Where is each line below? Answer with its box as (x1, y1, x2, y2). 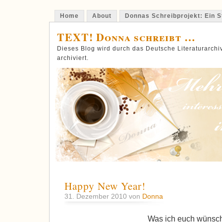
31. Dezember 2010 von (64, 192, 142, 201)
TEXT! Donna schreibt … (57, 29, 196, 45)
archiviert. (57, 55, 89, 61)
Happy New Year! (64, 179, 146, 193)
